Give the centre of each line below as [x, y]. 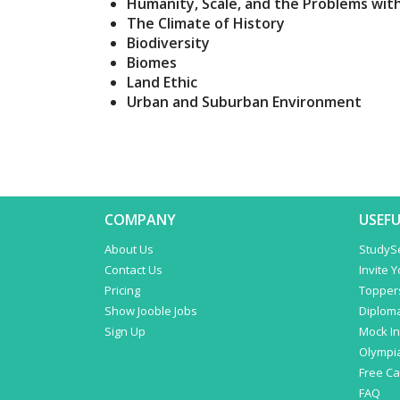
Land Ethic [162, 83]
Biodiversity [168, 43]
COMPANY [140, 220]
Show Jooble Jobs [151, 311]
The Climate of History [206, 24]
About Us [129, 249]
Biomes [152, 63]
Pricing [122, 290]
